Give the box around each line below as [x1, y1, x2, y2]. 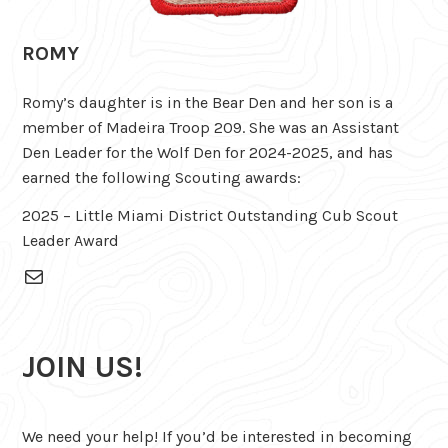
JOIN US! [22, 349, 144, 386]
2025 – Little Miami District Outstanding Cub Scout [22, 205, 399, 225]
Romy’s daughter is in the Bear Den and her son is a [22, 92, 394, 112]
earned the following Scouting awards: [22, 167, 302, 187]
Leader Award [22, 230, 120, 250]
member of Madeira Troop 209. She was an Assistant [22, 117, 400, 137]
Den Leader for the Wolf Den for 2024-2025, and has [22, 142, 394, 162]
